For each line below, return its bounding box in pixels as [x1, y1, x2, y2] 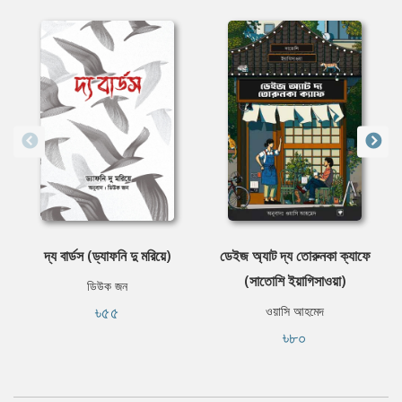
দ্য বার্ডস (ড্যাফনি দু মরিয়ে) [43, 246, 171, 267]
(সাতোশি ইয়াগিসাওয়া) [243, 271, 346, 292]
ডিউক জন [87, 277, 127, 295]
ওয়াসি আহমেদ [266, 302, 324, 320]
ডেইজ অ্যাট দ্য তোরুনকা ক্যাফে [219, 246, 371, 267]
